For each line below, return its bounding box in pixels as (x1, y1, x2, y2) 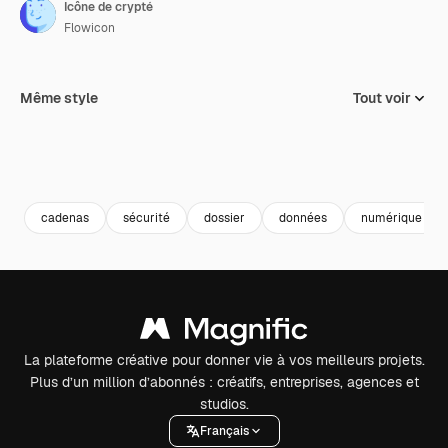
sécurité (123, 209, 170, 226)
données (279, 209, 327, 226)
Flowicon (64, 20, 115, 36)
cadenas (41, 209, 89, 226)
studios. (199, 395, 249, 413)
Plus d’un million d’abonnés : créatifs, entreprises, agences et (29, 373, 419, 391)
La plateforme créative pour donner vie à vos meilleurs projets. (23, 351, 425, 369)
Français (199, 422, 249, 439)
